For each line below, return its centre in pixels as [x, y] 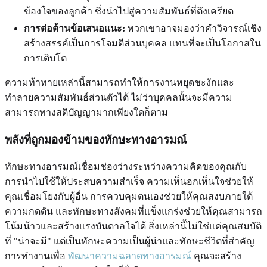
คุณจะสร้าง [216, 256]
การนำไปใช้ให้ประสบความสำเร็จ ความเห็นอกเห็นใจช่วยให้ [129, 182]
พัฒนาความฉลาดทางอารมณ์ [130, 256]
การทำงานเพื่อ [36, 256]
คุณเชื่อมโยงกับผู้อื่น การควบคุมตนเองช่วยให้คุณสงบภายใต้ [129, 197]
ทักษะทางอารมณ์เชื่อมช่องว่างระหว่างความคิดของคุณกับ [126, 167]
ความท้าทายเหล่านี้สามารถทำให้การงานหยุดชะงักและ [119, 82]
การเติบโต [45, 58]
